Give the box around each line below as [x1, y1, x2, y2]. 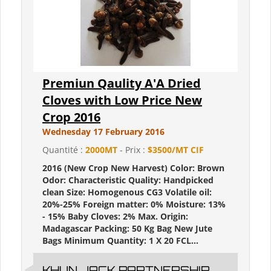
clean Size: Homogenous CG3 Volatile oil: [42, 186, 212, 198]
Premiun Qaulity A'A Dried [42, 75, 201, 92]
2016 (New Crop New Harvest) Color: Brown [42, 162, 224, 174]
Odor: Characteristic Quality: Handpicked [42, 174, 214, 186]
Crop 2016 [42, 109, 100, 126]
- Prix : [117, 144, 148, 156]
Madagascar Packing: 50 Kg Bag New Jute [42, 223, 212, 235]
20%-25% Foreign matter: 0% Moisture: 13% [42, 198, 226, 211]
